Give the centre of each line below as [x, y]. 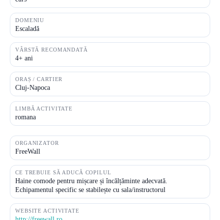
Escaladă [27, 29]
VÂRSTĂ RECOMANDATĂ [52, 50]
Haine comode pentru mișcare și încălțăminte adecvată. [91, 181]
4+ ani [24, 58]
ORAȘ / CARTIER [39, 79]
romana [26, 117]
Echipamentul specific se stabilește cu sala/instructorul [90, 190]
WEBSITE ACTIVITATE [47, 211]
